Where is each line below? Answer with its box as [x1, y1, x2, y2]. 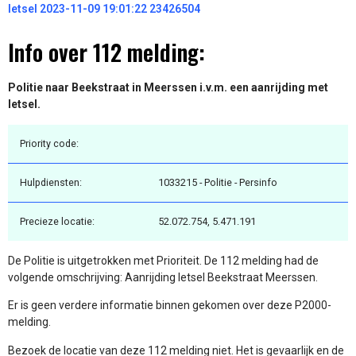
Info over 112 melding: [8, 36, 205, 69]
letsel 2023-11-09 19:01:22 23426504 [8, 2, 200, 16]
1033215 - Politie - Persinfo [158, 176, 277, 188]
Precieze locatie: [20, 215, 95, 227]
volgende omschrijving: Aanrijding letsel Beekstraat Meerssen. [8, 270, 318, 284]
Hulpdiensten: [20, 176, 82, 188]
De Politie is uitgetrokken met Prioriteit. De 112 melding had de [8, 253, 319, 267]
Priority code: [20, 137, 79, 149]
